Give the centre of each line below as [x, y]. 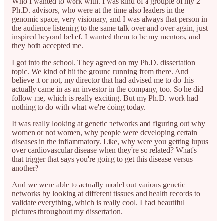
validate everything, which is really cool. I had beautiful [98, 202]
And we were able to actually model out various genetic [98, 184]
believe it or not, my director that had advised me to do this [103, 80]
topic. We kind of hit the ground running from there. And [100, 71]
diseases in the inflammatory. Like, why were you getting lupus [110, 141]
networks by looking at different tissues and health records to [106, 193]
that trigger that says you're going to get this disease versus [102, 159]
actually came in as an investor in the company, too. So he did [108, 89]
